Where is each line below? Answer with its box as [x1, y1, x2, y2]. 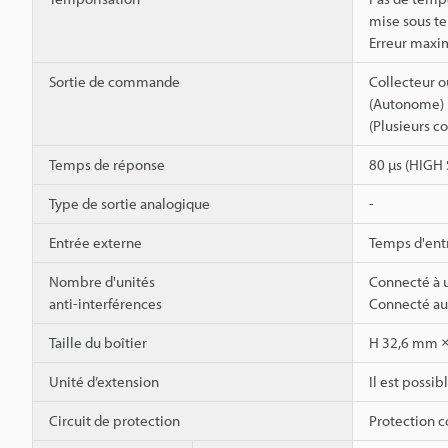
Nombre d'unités [49, 271, 155, 291]
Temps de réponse [49, 154, 165, 174]
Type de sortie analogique [49, 193, 210, 213]
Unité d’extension [49, 371, 159, 391]
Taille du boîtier [49, 332, 147, 352]
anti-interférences [49, 293, 162, 313]
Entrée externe [49, 232, 142, 252]
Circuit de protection [49, 410, 180, 430]
